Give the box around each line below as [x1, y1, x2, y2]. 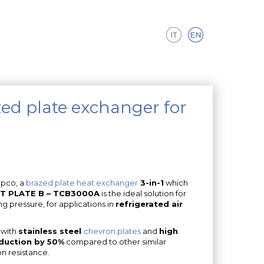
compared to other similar [64, 236, 166, 246]
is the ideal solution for [99, 188, 186, 198]
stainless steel [18, 226, 84, 236]
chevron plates [83, 226, 141, 236]
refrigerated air [115, 199, 183, 209]
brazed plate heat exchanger [25, 177, 138, 187]
